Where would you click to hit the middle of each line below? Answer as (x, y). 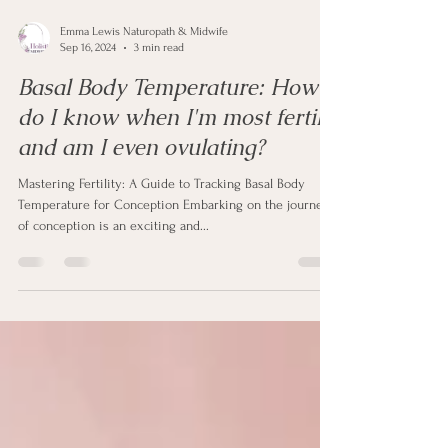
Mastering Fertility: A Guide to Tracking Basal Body (161, 219)
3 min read (159, 83)
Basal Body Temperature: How (168, 123)
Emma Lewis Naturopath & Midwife (144, 67)
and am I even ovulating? (141, 183)
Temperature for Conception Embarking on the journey (174, 240)
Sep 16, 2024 (88, 83)
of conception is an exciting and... (113, 261)
